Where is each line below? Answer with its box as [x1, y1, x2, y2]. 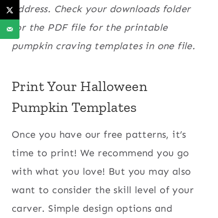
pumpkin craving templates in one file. [12, 39, 196, 52]
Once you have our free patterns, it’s [12, 128, 186, 140]
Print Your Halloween [12, 78, 147, 95]
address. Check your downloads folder [12, 2, 191, 15]
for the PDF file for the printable [12, 21, 168, 33]
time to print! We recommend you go [12, 146, 189, 159]
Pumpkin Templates [12, 99, 137, 116]
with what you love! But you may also [12, 165, 191, 177]
